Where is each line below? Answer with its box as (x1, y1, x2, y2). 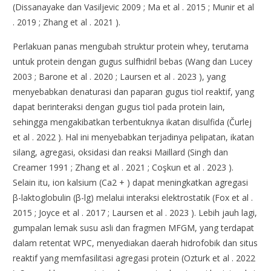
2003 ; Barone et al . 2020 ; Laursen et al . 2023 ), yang (13, 71, 226, 83)
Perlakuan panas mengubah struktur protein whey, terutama (13, 41, 249, 53)
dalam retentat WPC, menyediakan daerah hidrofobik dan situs (13, 237, 258, 249)
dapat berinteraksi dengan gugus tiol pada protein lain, (13, 101, 226, 113)
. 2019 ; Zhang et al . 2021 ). (13, 16, 121, 28)
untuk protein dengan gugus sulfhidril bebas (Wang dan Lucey (13, 56, 253, 68)
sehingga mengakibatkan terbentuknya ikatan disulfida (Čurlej (13, 116, 252, 128)
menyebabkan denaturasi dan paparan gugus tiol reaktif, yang (13, 86, 255, 98)
